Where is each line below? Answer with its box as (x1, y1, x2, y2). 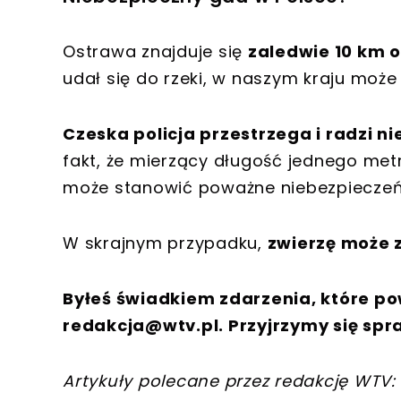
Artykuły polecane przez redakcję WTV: (63, 370, 396, 393)
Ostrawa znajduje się (63, 40, 248, 64)
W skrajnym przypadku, (63, 232, 268, 255)
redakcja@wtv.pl (63, 314, 219, 337)
